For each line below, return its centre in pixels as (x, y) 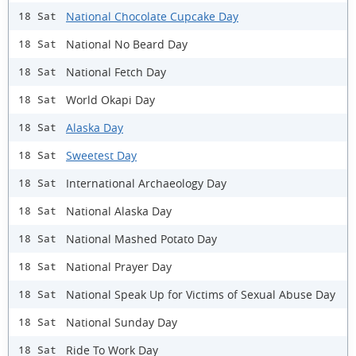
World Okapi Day (110, 99)
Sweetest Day (101, 155)
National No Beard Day (127, 44)
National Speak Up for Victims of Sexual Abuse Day (201, 294)
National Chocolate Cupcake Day (152, 16)
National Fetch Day (116, 72)
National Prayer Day (119, 266)
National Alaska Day (119, 211)
